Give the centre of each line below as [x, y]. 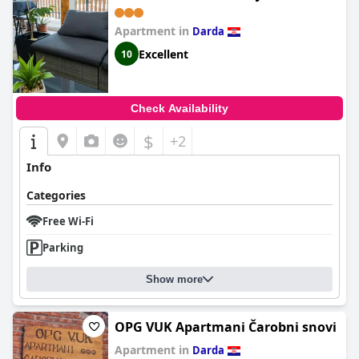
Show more [174, 279]
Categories [56, 195]
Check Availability [179, 108]
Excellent [163, 54]
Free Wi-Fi [68, 221]
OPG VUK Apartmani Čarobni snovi [226, 327]
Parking [63, 248]
